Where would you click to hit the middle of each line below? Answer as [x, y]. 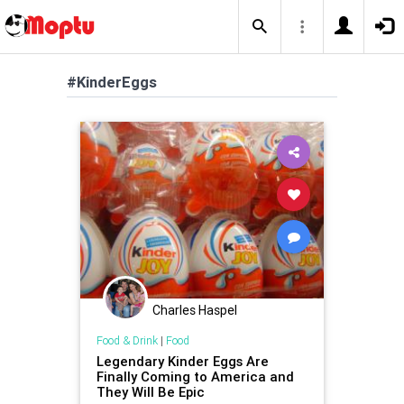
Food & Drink [127, 341]
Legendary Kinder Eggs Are [182, 362]
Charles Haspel [195, 310]
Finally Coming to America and [195, 377]
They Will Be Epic [150, 392]
